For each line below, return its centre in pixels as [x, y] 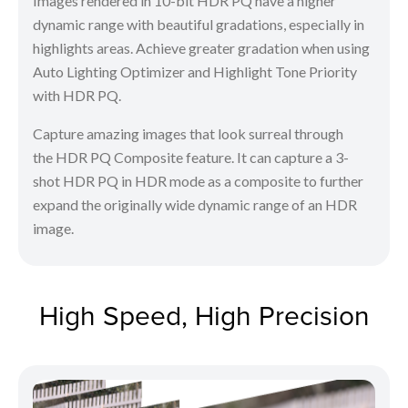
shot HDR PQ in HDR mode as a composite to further [198, 180]
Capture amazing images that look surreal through [188, 133]
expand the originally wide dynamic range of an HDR [195, 204]
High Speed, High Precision [204, 315]
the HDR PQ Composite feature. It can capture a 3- [191, 157]
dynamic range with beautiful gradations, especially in [199, 24]
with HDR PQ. [77, 95]
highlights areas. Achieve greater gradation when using [201, 47]
